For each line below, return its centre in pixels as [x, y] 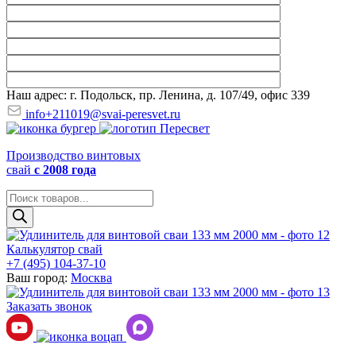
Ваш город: [39, 278]
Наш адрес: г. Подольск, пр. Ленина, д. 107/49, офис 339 [158, 95]
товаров [27, 210]
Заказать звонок [49, 306]
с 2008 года [65, 170]
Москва [91, 278]
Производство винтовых [74, 155]
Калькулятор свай [54, 249]
